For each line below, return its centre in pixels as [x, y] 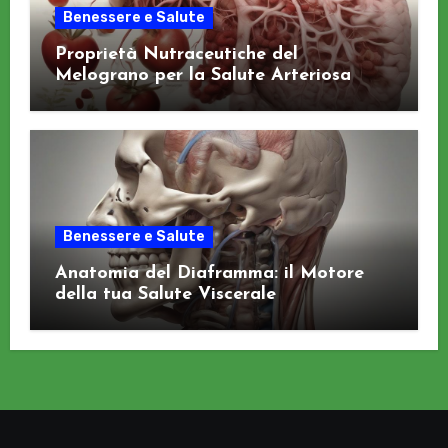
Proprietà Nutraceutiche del [176, 54]
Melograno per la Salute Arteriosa [202, 75]
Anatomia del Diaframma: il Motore [209, 273]
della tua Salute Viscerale [165, 294]
